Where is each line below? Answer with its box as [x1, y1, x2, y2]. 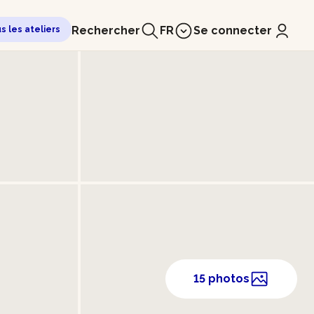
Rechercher [71, 24, 140, 37]
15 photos [193, 271, 250, 285]
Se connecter [193, 24, 272, 37]
